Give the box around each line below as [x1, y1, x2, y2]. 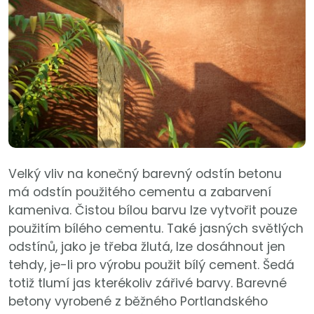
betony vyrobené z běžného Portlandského [8, 292, 268, 310]
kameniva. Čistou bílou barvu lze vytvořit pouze [8, 201, 297, 219]
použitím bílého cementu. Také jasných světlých [8, 219, 303, 237]
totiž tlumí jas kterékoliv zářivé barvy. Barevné [8, 274, 287, 292]
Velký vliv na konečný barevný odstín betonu [8, 165, 282, 182]
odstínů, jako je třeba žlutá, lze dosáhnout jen [8, 238, 285, 255]
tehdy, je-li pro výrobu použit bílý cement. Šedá [8, 256, 294, 273]
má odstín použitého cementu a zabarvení [8, 183, 271, 200]
